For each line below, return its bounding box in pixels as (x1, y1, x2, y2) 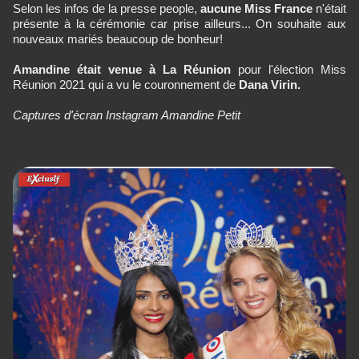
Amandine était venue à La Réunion (13, 62, 231, 76)
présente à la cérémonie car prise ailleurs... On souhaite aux (13, 16, 346, 30)
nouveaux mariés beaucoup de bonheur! (13, 31, 223, 46)
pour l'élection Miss (231, 62, 346, 76)
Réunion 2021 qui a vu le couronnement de (13, 77, 236, 91)
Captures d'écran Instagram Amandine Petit (13, 107, 240, 122)
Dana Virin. (236, 77, 301, 91)
